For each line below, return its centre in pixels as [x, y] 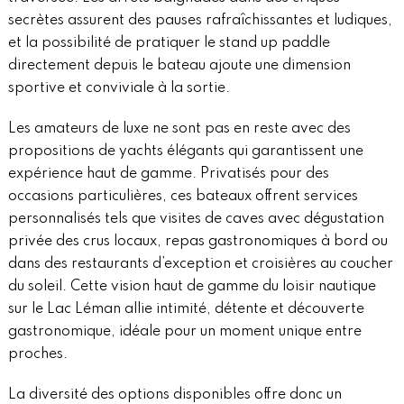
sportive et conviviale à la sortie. [119, 89]
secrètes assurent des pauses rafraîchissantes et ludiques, [200, 21]
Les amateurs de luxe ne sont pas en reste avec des [179, 129]
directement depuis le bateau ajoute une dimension [179, 66]
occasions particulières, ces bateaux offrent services [183, 197]
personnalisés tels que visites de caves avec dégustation [196, 220]
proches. [37, 355]
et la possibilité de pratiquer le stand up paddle [169, 44]
